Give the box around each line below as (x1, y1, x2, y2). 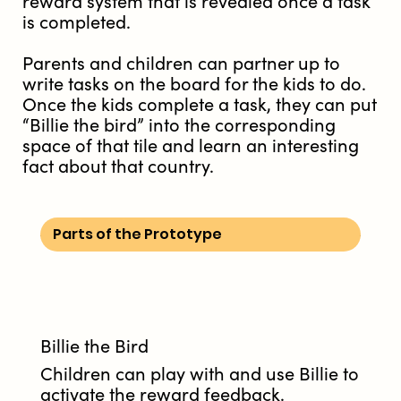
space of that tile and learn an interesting (22, 135, 359, 157)
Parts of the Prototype (53, 223, 222, 244)
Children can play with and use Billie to (40, 363, 359, 385)
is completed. (22, 12, 131, 33)
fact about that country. (22, 156, 214, 177)
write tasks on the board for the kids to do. (22, 73, 366, 95)
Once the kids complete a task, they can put (22, 94, 377, 115)
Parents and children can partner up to (22, 53, 340, 74)
